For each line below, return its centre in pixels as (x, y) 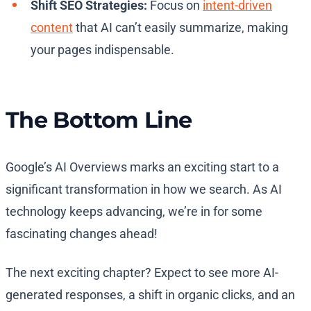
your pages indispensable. (102, 50)
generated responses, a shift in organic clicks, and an (150, 295)
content (52, 28)
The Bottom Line (99, 120)
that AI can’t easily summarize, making (180, 28)
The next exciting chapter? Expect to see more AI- (142, 273)
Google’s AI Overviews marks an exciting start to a (142, 167)
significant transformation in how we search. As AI (144, 190)
